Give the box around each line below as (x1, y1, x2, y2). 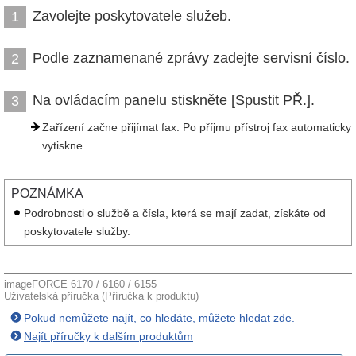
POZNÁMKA (11, 187, 83, 200)
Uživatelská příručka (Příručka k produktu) (4, 290, 199, 302)
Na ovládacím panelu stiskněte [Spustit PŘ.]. (33, 92, 315, 108)
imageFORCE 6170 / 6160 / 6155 (4, 278, 157, 290)
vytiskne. (42, 139, 86, 152)
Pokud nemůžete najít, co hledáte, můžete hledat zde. (24, 311, 295, 324)
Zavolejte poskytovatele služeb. (33, 8, 231, 24)
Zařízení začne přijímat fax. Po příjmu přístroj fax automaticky (42, 121, 351, 133)
